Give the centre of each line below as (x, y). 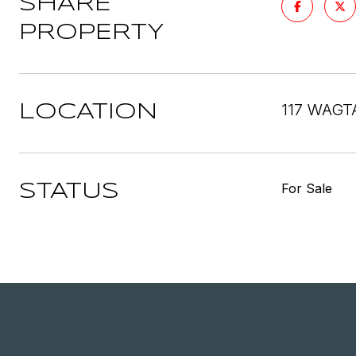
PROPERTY (92, 33)
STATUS (69, 192)
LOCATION (88, 112)
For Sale (307, 188)
